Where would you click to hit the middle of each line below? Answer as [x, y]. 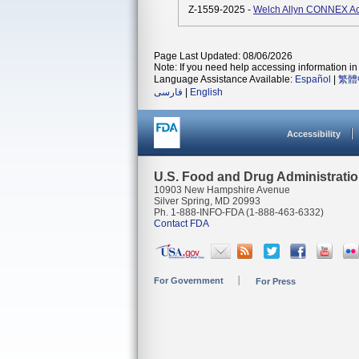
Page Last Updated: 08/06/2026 [223, 56]
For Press [276, 281]
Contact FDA [182, 224]
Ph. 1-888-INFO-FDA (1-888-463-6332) [239, 212]
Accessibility [314, 134]
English [206, 92]
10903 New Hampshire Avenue [222, 190]
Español [313, 79]
